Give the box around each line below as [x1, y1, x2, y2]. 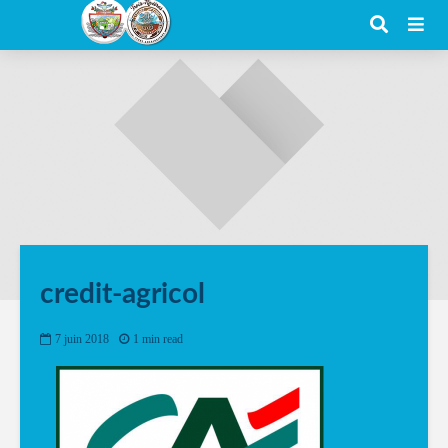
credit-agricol [40, 280, 205, 308]
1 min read [133, 332, 183, 347]
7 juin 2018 [55, 332, 109, 347]
